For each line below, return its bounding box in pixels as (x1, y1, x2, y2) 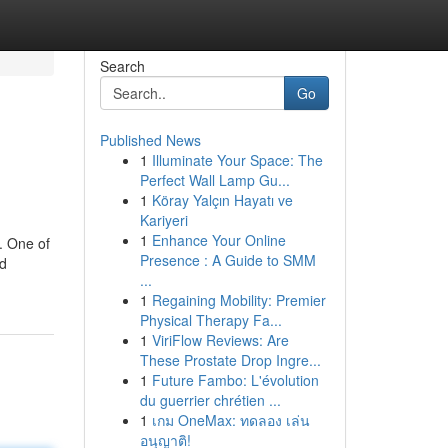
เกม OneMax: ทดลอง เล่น (151, 410, 310, 430)
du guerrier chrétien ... (139, 390, 281, 410)
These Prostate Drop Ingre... (139, 350, 321, 370)
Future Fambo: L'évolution (151, 370, 319, 390)
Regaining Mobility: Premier (151, 290, 326, 310)
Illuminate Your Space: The (151, 150, 323, 170)
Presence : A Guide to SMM (139, 250, 316, 270)
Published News (99, 130, 201, 150)
